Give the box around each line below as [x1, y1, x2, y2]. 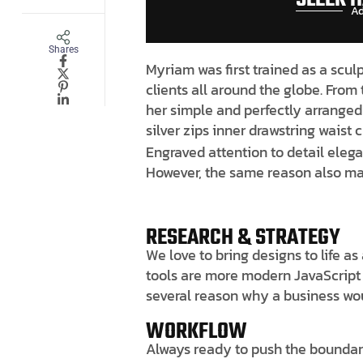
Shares [48, 43, 79, 55]
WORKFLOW [146, 314, 247, 349]
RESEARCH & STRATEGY [146, 220, 340, 255]
